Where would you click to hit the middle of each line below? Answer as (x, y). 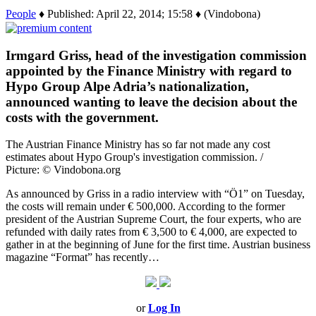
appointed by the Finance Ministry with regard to (149, 71)
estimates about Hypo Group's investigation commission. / (134, 157)
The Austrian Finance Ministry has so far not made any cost (138, 145)
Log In (164, 308)
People (21, 13)
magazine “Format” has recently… (83, 257)
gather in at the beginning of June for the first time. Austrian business (158, 245)
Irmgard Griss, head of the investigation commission (156, 55)
